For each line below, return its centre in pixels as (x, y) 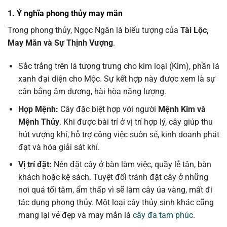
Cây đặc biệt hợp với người (108, 109)
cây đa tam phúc (163, 215)
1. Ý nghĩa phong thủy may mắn (65, 14)
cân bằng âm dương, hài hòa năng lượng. (92, 91)
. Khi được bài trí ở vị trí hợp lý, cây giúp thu (136, 122)
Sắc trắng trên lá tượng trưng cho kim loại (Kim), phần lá (119, 66)
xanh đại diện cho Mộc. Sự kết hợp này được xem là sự (117, 79)
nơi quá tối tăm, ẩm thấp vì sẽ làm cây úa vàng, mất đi (115, 190)
